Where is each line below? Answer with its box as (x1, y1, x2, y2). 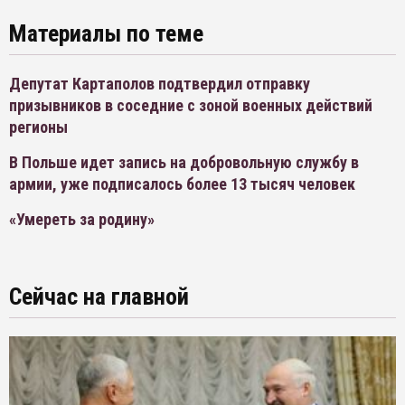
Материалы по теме (9, 20, 203, 47)
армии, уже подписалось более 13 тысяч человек (9, 174, 355, 193)
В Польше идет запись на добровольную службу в (9, 153, 359, 172)
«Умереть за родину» (9, 210, 155, 229)
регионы (9, 118, 68, 137)
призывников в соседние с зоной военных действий (9, 96, 372, 115)
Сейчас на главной (9, 283, 189, 310)
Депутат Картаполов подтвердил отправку (9, 74, 310, 93)
